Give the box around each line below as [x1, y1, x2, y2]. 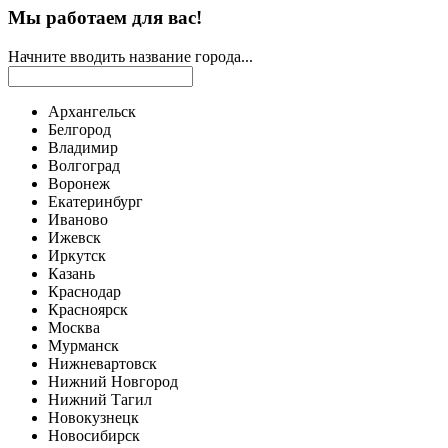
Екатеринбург [48, 193, 143, 211]
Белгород [48, 121, 111, 139]
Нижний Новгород [48, 373, 178, 391]
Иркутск [48, 247, 106, 265]
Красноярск [48, 301, 128, 319]
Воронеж [48, 175, 110, 193]
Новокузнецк [48, 409, 139, 427]
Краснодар [48, 283, 121, 301]
